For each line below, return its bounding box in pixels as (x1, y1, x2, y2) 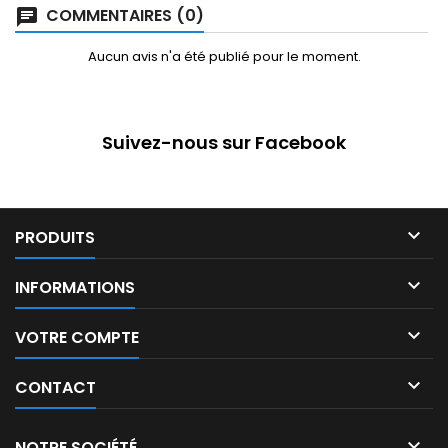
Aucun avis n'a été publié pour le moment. (87, 47, 361, 66)
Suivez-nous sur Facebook (102, 130, 346, 155)
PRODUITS (15, 226, 95, 249)
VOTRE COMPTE (15, 326, 139, 349)
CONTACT (15, 376, 96, 399)
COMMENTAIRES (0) (42, 4, 204, 27)
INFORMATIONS (15, 276, 135, 299)
